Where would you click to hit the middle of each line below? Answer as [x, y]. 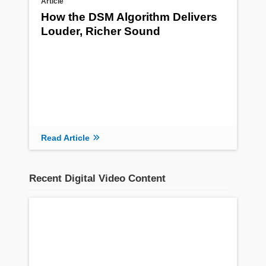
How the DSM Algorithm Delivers [129, 17]
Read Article [65, 137]
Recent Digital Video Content [97, 178]
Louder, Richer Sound [101, 31]
